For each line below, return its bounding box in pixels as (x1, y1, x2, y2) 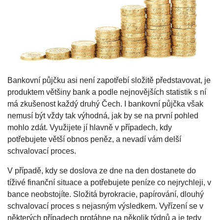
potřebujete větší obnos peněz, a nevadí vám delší (7, 135, 181, 143)
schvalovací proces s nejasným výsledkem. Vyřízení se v (7, 201, 203, 210)
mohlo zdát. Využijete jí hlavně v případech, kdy (7, 123, 172, 132)
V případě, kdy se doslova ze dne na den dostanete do (7, 166, 196, 175)
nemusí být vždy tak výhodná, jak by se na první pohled (7, 111, 198, 120)
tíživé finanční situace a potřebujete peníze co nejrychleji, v (7, 178, 211, 187)
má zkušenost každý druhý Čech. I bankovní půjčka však (7, 99, 203, 108)
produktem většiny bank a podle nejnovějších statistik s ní (7, 87, 206, 96)
